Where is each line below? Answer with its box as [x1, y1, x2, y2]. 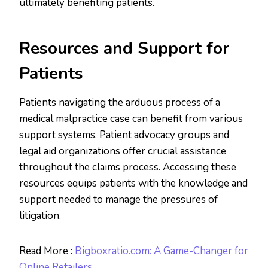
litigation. [19, 209, 61, 223]
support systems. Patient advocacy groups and [19, 128, 229, 142]
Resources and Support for [19, 37, 229, 60]
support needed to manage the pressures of [19, 193, 218, 207]
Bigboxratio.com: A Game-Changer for [75, 244, 248, 258]
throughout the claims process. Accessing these [19, 160, 236, 175]
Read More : [19, 244, 75, 258]
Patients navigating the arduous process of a [19, 96, 220, 110]
